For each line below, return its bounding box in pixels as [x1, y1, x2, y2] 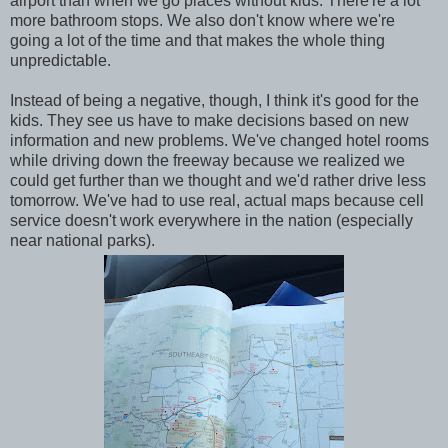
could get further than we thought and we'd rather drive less [10, 171, 426, 189]
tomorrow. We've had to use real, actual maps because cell [10, 191, 424, 209]
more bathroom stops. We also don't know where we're [10, 11, 395, 29]
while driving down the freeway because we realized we [10, 151, 405, 169]
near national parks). [10, 231, 155, 249]
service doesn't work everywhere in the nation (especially [10, 211, 413, 229]
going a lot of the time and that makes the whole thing [10, 31, 385, 49]
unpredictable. [10, 51, 111, 69]
